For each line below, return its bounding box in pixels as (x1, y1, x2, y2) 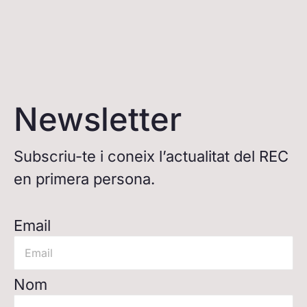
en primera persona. (14, 169, 155, 188)
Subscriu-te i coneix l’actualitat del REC (14, 147, 288, 165)
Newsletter (14, 99, 182, 138)
